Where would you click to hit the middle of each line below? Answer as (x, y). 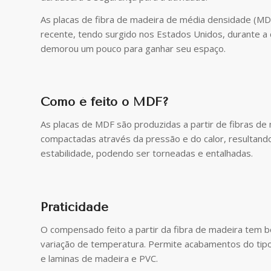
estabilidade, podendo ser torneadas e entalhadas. (147, 153)
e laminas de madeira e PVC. (99, 258)
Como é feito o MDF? (105, 102)
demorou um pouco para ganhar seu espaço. (133, 48)
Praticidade (74, 207)
